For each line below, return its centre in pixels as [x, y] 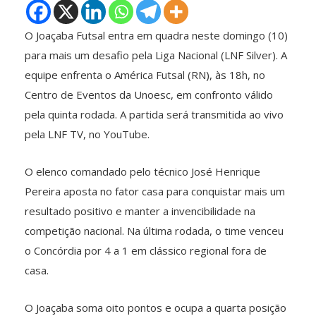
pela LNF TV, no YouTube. [87, 134]
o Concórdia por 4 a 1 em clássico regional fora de [146, 250]
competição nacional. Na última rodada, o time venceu [154, 230]
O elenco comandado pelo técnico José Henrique [142, 171]
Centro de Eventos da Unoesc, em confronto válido [149, 94]
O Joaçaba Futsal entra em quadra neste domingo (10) [156, 35]
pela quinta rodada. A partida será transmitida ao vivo [154, 114]
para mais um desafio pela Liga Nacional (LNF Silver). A [156, 55]
